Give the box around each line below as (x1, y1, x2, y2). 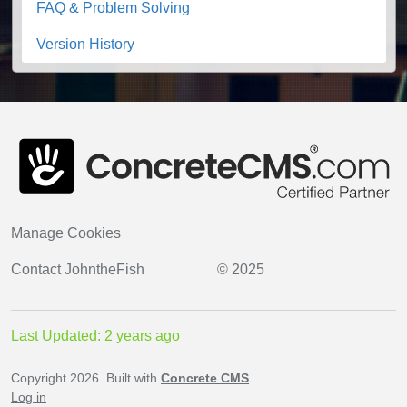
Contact (11, 262, 65, 278)
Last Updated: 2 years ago (11, 328, 180, 344)
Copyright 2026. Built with (11, 371, 161, 386)
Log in (11, 390, 46, 405)
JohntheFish (65, 262, 144, 278)
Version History (36, 36, 134, 53)
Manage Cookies (11, 225, 121, 242)
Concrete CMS (161, 371, 249, 386)
